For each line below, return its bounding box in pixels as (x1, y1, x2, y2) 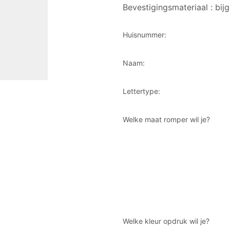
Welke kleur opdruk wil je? (123, 216, 209, 225)
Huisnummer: (123, 30, 166, 39)
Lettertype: (123, 86, 160, 95)
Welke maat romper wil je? (123, 114, 210, 124)
